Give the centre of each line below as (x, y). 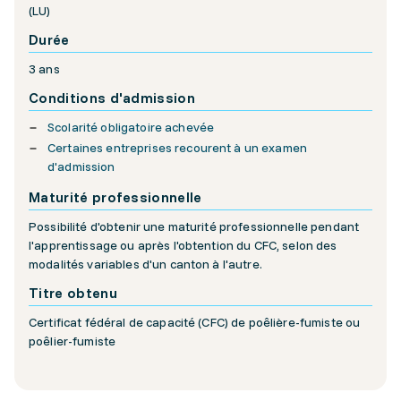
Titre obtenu (73, 293)
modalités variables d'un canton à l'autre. (145, 264)
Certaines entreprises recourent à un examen (178, 148)
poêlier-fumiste (74, 341)
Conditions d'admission (112, 98)
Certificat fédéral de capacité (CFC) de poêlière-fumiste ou (195, 323)
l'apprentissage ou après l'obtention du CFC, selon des (183, 246)
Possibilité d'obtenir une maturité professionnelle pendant (194, 227)
